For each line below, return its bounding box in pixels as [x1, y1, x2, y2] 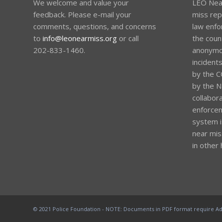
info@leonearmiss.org [43, 33, 117, 43]
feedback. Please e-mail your [33, 9, 131, 19]
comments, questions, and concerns [33, 21, 156, 31]
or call [117, 33, 139, 43]
